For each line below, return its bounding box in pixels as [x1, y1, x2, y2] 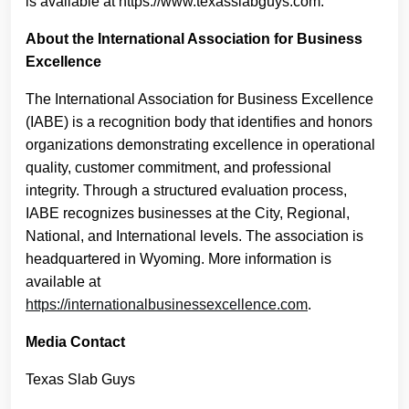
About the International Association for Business [26, 31, 362, 47]
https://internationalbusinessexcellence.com [26, 297, 308, 312]
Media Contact [26, 334, 125, 350]
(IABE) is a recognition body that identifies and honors [26, 114, 372, 130]
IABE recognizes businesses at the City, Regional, [26, 205, 350, 221]
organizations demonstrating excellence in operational [26, 137, 375, 152]
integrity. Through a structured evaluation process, [26, 183, 347, 198]
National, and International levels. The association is [26, 228, 363, 244]
